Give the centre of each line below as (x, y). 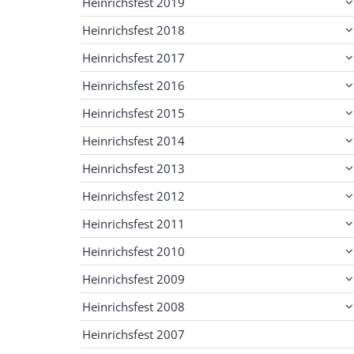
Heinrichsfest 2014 (134, 140)
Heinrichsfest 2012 (134, 196)
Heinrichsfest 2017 (134, 57)
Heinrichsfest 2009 (134, 279)
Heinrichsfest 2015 (134, 113)
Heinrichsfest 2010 (134, 251)
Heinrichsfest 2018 (134, 30)
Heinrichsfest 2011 (134, 223)
